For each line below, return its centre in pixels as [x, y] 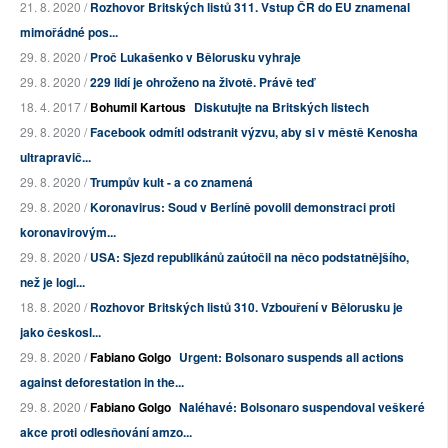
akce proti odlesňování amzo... [106, 432]
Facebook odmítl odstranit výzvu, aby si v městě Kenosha [254, 132]
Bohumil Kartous [138, 107]
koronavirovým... [68, 232]
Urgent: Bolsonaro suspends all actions [291, 357]
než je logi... [52, 282]
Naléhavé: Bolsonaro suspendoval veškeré [302, 407]
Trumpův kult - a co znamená [171, 182]
